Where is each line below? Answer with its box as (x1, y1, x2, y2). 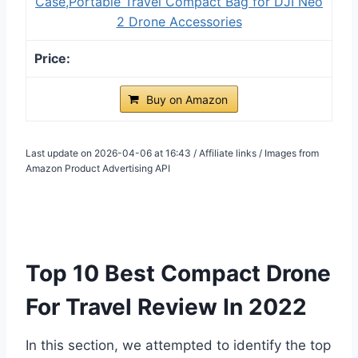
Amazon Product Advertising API (26, 161, 170, 174)
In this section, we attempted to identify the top (26, 336, 331, 353)
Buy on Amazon (146, 92, 228, 106)
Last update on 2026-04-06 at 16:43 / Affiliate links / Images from (26, 146, 319, 159)
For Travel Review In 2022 (26, 292, 307, 320)
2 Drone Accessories (116, 13, 242, 30)
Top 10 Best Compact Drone (26, 259, 331, 287)
